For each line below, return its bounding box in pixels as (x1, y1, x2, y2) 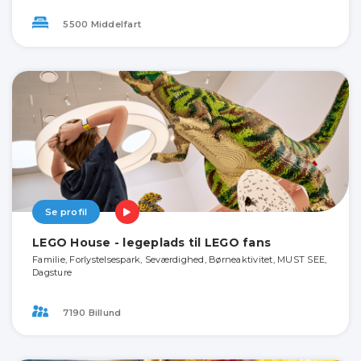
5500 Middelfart (60, 18, 141, 30)
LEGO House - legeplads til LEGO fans (32, 235, 271, 251)
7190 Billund (60, 306, 122, 318)
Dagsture (32, 267, 72, 279)
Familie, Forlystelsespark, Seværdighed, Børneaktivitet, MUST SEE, (32, 254, 327, 266)
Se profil (45, 206, 88, 218)
